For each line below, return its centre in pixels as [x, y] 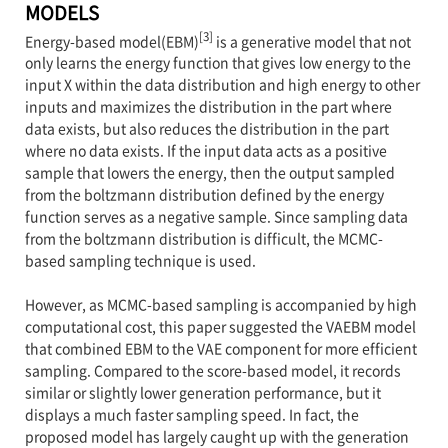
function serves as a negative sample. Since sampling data [216, 216]
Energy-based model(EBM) [111, 40]
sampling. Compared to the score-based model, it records [212, 370]
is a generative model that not [311, 40]
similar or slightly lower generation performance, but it [202, 392]
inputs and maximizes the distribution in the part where [208, 106]
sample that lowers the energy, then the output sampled [209, 172]
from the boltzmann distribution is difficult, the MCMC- [203, 238]
